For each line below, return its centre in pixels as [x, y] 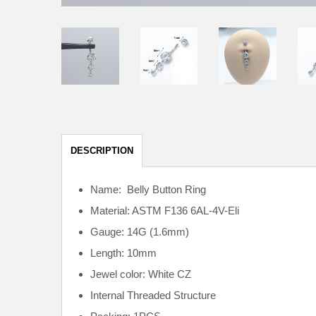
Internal [109, 295]
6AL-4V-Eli [215, 210]
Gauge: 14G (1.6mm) [140, 231]
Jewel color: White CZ [141, 274]
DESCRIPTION [102, 151]
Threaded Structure [171, 295]
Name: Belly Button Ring [148, 189]
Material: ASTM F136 [139, 210]
